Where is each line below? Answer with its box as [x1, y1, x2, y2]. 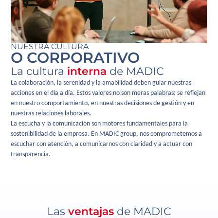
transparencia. [11, 150, 51, 158]
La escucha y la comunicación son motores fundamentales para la [11, 120, 188, 127]
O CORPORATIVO [11, 48, 140, 67]
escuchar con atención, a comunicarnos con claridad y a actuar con [11, 140, 193, 148]
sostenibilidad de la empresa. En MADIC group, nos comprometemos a [11, 130, 202, 138]
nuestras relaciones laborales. [11, 109, 92, 117]
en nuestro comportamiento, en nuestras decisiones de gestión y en [11, 99, 195, 107]
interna [67, 64, 107, 78]
